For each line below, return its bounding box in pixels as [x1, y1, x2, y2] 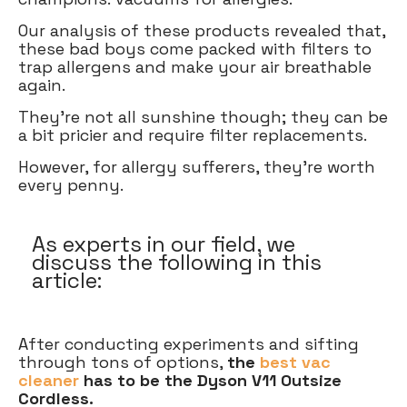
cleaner [18, 370, 79, 392]
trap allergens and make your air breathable [18, 56, 372, 78]
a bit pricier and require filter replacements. [18, 124, 372, 146]
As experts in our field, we [32, 230, 295, 259]
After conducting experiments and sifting [18, 333, 359, 355]
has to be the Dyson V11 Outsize [79, 370, 342, 392]
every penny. [18, 174, 128, 196]
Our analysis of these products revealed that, [18, 20, 385, 42]
